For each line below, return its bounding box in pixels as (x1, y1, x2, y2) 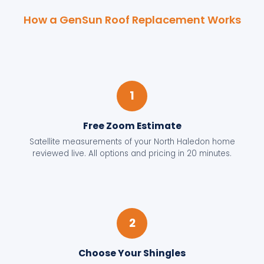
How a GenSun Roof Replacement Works (23, 12, 241, 28)
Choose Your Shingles (78, 246, 186, 259)
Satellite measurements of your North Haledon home (29, 136, 235, 148)
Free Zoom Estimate (82, 120, 181, 133)
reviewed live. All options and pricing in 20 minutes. (32, 148, 232, 160)
